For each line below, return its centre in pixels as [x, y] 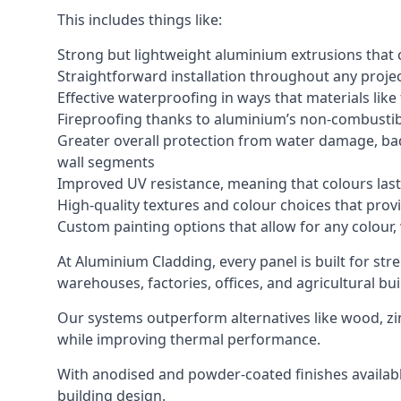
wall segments [106, 162]
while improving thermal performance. [189, 340]
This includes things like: [140, 20]
